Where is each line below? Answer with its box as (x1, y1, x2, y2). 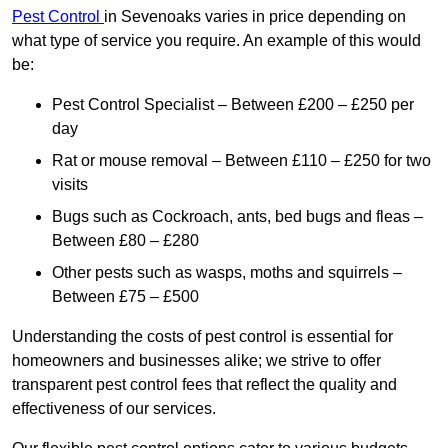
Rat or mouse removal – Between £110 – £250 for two (52, 152, 431, 170)
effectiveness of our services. (12, 400, 220, 418)
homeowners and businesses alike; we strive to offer (12, 352, 381, 370)
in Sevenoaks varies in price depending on (104, 8, 406, 26)
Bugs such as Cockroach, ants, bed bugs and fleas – (52, 208, 423, 226)
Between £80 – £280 (52, 232, 199, 250)
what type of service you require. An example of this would (12, 32, 421, 50)
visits (52, 176, 92, 194)
